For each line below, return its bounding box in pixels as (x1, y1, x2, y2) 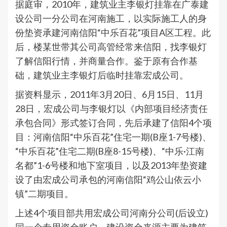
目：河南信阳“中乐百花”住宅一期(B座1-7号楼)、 (15, 131, 211, 143)
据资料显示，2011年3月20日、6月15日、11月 (15, 89, 204, 100)
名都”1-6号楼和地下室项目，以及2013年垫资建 (15, 160, 207, 171)
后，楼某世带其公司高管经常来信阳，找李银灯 (15, 41, 207, 53)
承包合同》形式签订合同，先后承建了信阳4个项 (15, 117, 212, 129)
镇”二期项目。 (15, 188, 73, 200)
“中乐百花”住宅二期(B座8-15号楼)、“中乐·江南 (15, 145, 204, 157)
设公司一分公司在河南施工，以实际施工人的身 (15, 13, 207, 24)
